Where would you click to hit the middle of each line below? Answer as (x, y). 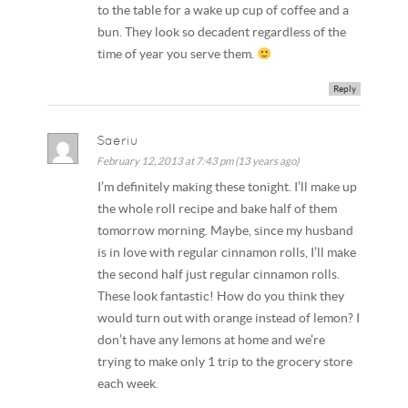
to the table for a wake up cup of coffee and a (224, 10)
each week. (128, 384)
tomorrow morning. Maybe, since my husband (226, 231)
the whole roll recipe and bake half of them (218, 209)
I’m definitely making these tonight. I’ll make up (228, 188)
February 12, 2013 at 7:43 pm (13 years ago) (198, 161)
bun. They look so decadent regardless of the (222, 32)
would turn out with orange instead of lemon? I (229, 319)
